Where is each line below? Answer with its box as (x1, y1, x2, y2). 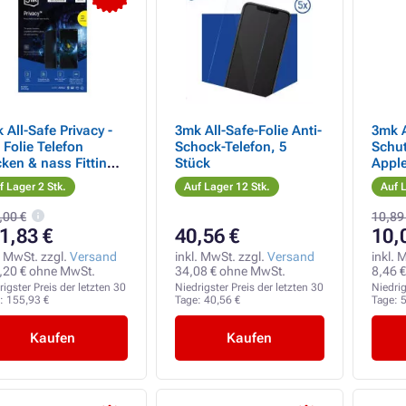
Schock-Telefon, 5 (174, 139, 287, 155)
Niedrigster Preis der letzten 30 (174, 281, 324, 294)
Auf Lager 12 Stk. (183, 180, 270, 193)
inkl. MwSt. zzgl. (174, 249, 267, 264)
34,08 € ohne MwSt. (174, 264, 285, 278)
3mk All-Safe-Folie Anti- (174, 122, 322, 139)
